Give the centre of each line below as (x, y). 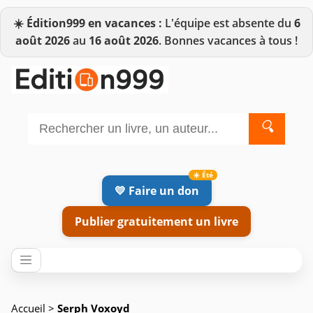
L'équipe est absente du (228, 23)
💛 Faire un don (156, 190)
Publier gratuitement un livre (156, 221)
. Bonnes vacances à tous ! (228, 41)
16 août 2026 (124, 41)
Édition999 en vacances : (94, 23)
